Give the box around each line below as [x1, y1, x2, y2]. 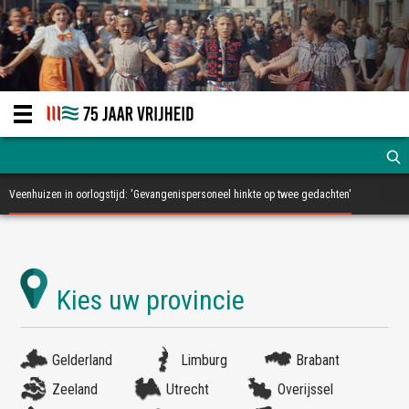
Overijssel [278, 381, 334, 398]
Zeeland [52, 381, 99, 398]
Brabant [296, 351, 341, 369]
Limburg [181, 351, 228, 369]
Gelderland [52, 351, 113, 369]
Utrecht [166, 381, 210, 398]
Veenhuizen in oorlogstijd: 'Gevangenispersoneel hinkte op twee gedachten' [9, 188, 351, 201]
